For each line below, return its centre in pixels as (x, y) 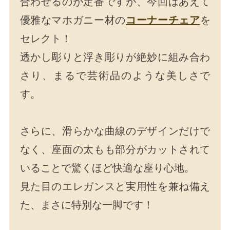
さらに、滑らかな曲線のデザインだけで (115, 131)
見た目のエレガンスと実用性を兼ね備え (115, 187)
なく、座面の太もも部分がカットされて (115, 150)
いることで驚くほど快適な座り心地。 (107, 168)
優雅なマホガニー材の (73, 20)
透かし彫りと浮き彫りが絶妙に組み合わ (115, 57)
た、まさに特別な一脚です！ (87, 205)
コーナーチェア (163, 20)
